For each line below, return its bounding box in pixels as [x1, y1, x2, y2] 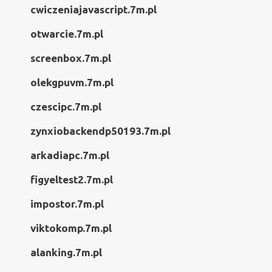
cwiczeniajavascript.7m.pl [30, 4, 157, 15]
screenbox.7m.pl [30, 52, 111, 64]
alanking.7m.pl [30, 246, 102, 258]
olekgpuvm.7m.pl [30, 76, 114, 88]
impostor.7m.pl [30, 198, 104, 209]
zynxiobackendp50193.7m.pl [30, 125, 171, 137]
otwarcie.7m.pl [30, 28, 103, 39]
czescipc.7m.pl [30, 101, 101, 112]
